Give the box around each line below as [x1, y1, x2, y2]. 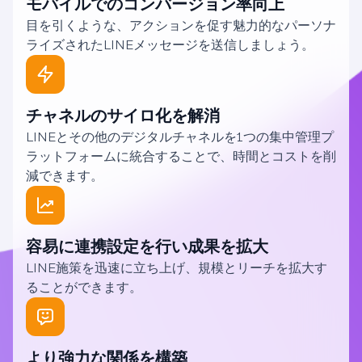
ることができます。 [26, 279, 142, 297]
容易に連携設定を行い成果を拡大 [26, 236, 268, 258]
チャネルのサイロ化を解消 [26, 105, 220, 127]
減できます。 [26, 167, 103, 185]
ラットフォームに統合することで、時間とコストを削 [26, 148, 336, 166]
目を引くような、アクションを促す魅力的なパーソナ [26, 17, 336, 35]
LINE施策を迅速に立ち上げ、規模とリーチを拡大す [26, 259, 327, 277]
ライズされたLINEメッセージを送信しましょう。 [26, 36, 314, 54]
